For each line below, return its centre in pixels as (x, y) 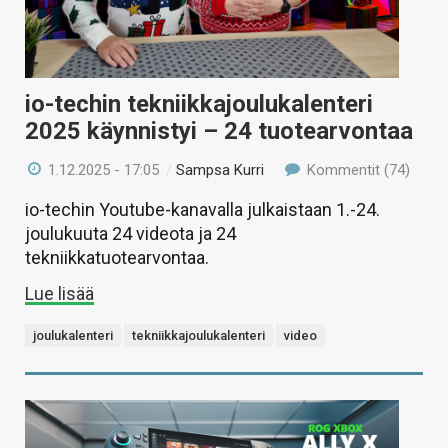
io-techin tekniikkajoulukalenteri (199, 103)
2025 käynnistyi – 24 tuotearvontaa (219, 130)
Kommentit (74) (356, 169)
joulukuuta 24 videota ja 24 (130, 233)
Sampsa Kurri (220, 169)
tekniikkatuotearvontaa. (117, 257)
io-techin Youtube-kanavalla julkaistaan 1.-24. (202, 209)
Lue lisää (59, 293)
